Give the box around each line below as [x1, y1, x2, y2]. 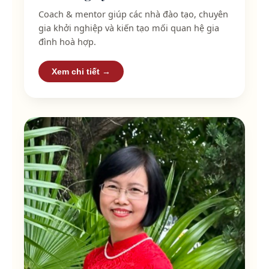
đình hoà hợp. [38, 35, 96, 47]
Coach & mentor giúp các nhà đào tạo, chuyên [38, 7, 228, 20]
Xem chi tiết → [52, 66, 110, 76]
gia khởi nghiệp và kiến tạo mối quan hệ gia [38, 21, 219, 34]
